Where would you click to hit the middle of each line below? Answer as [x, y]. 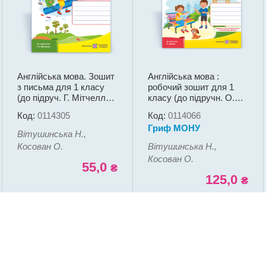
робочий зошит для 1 [191, 87]
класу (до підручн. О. [191, 98]
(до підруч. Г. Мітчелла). [66, 98]
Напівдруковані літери [62, 109]
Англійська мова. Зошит [66, 77]
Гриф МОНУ [174, 128]
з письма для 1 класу [61, 87]
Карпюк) [164, 109]
